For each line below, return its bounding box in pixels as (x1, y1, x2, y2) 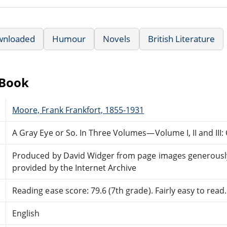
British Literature (147, 32, 215, 45)
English (12, 207, 40, 219)
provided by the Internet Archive (12, 162, 137, 173)
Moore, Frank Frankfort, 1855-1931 (12, 104, 144, 116)
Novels (103, 32, 131, 45)
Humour (52, 32, 86, 45)
